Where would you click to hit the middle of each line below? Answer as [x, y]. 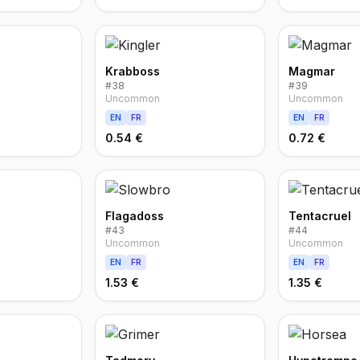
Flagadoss [135, 216]
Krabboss [133, 71]
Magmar [311, 71]
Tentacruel [319, 216]
